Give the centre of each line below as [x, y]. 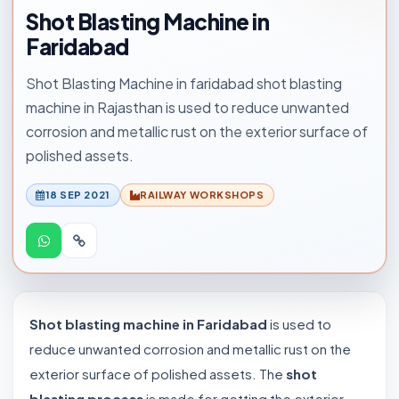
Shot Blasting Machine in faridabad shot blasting [184, 83]
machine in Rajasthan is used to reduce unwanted [187, 107]
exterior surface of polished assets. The [158, 374]
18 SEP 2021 [77, 195]
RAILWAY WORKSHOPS [202, 195]
